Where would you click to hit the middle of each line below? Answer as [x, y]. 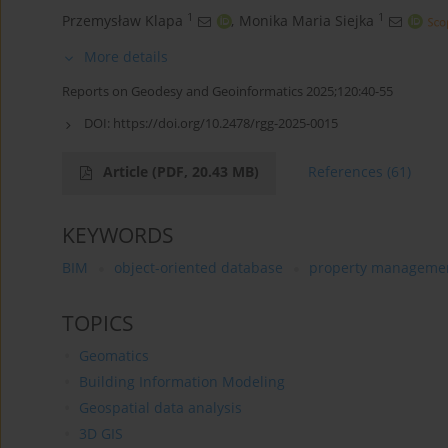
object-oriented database [198, 268]
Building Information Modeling [181, 382]
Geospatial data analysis [160, 408]
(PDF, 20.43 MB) [205, 172]
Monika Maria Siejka [306, 21]
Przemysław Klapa [122, 21]
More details [126, 57]
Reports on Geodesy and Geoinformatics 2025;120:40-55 [227, 91]
